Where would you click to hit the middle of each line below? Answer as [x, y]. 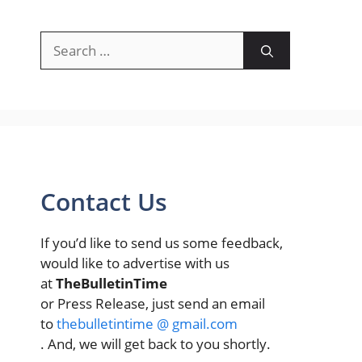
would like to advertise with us [135, 263]
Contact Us [104, 201]
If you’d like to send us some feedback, [162, 242]
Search [61, 41]
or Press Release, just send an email [153, 303]
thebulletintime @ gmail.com [147, 323]
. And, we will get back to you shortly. [156, 343]
